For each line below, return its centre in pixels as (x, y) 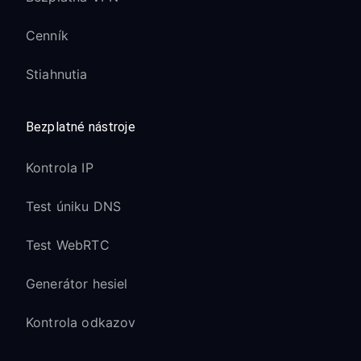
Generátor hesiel (77, 284)
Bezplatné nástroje (81, 127)
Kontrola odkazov (81, 322)
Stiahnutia (57, 74)
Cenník (47, 35)
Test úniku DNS (74, 206)
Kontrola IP (60, 168)
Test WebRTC (68, 245)
